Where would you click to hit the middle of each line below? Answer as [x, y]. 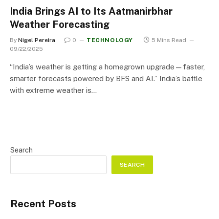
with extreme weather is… [53, 90]
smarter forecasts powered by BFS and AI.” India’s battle [106, 78]
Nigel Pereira [37, 40]
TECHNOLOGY [110, 40]
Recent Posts [43, 203]
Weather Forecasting [60, 24]
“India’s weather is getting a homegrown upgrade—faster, [107, 66]
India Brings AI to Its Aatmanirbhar [91, 11]
